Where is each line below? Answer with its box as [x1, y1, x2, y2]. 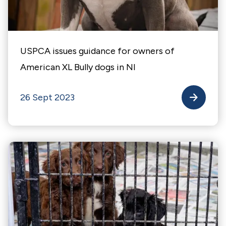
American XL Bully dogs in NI [20, 62, 136, 73]
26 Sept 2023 [20, 92, 75, 103]
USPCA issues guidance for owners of [20, 45, 175, 56]
